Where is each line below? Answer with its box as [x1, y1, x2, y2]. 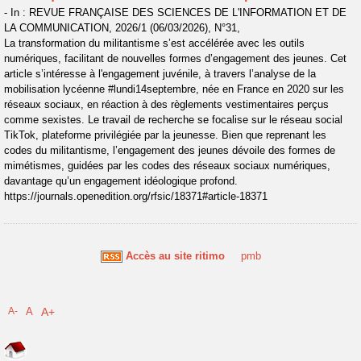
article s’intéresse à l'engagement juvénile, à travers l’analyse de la [4, 68, 316, 80]
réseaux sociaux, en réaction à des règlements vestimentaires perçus [4, 98, 329, 110]
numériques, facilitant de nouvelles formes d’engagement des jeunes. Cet [4, 52, 346, 64]
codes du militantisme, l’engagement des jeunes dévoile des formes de [4, 144, 335, 156]
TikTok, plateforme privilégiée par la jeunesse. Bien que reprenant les [4, 129, 326, 141]
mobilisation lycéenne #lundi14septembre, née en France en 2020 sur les [4, 83, 344, 95]
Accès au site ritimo [125, 250, 225, 262]
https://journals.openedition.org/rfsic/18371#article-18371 [4, 190, 268, 202]
